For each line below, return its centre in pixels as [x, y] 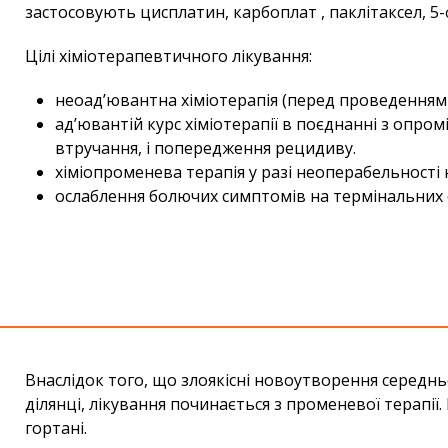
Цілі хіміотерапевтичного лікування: [168, 55]
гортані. [56, 427]
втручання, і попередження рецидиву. [205, 147]
